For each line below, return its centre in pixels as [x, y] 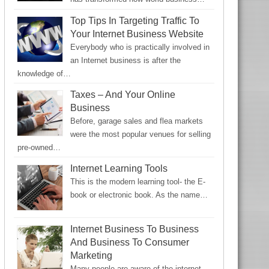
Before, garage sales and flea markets [136, 121]
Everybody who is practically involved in [140, 47]
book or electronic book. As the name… [139, 195]
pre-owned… [39, 147]
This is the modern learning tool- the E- [138, 181]
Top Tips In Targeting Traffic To [134, 20]
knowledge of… [44, 73]
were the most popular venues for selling [140, 134]
